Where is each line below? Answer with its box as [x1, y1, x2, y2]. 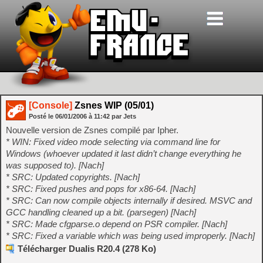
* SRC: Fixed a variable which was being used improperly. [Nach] [6, 231, 255, 241]
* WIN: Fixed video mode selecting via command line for [6, 137, 220, 147]
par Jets [112, 113, 136, 120]
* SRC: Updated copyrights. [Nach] [6, 172, 140, 182]
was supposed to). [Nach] [6, 160, 104, 170]
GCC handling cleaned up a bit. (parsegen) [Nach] [6, 207, 196, 217]
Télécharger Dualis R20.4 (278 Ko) [18, 244, 156, 254]
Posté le [29, 113, 55, 120]
